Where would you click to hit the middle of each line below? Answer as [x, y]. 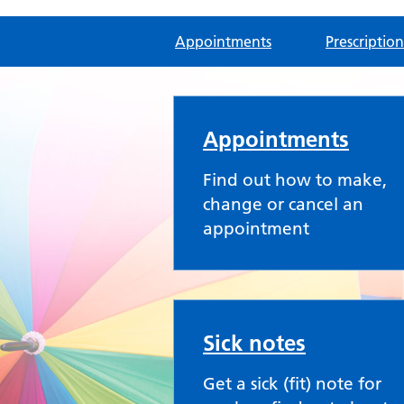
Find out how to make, [295, 180]
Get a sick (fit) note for [292, 384]
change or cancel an [283, 204]
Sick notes [254, 343]
